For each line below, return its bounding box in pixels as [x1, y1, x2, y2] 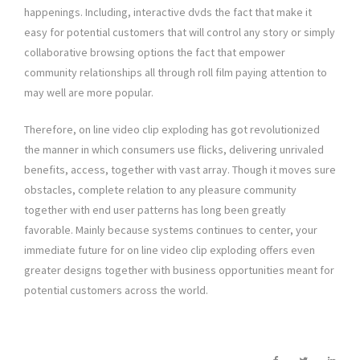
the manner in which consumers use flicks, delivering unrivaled [24, 142, 324, 157]
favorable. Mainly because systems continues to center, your [24, 223, 317, 238]
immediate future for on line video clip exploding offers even [24, 243, 315, 258]
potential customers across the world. [24, 283, 208, 298]
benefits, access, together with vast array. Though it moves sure [24, 162, 336, 178]
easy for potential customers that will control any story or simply [24, 25, 335, 40]
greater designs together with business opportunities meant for [24, 263, 334, 278]
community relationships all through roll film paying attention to [24, 65, 327, 80]
